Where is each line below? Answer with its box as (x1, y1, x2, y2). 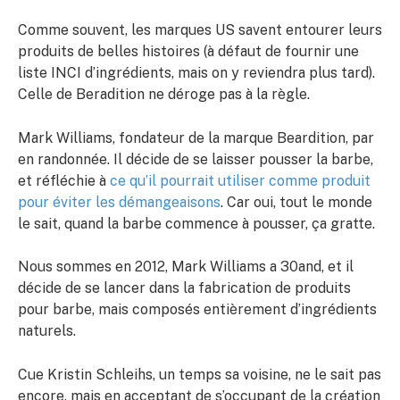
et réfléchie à (18, 171, 110, 189)
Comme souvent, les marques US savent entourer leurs (18, 21, 382, 39)
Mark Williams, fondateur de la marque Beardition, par (18, 129, 374, 146)
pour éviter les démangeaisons (18, 193, 221, 211)
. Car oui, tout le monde (221, 193, 372, 211)
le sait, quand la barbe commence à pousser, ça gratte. (18, 214, 375, 232)
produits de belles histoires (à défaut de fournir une (18, 43, 359, 61)
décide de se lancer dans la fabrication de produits (18, 279, 351, 297)
